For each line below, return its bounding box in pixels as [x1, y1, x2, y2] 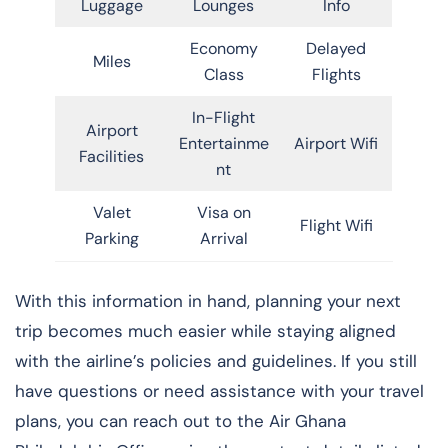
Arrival [199, 227, 248, 249]
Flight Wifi [299, 214, 373, 236]
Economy [189, 37, 258, 59]
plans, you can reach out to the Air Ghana [15, 409, 346, 432]
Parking [84, 227, 139, 249]
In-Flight [192, 106, 255, 128]
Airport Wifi [294, 132, 378, 154]
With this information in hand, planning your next [15, 289, 401, 312]
